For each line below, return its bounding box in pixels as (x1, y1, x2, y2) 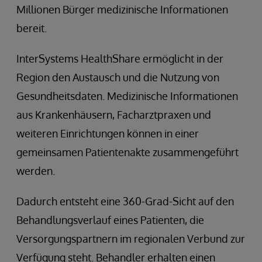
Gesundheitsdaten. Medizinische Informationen (16, 89, 238, 102)
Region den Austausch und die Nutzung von (16, 70, 219, 84)
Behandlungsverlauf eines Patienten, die (16, 213, 204, 226)
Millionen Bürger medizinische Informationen (16, 2, 228, 16)
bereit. (16, 21, 47, 35)
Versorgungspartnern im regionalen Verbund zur (16, 232, 245, 245)
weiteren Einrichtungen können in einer (16, 126, 199, 140)
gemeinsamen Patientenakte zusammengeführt (16, 145, 239, 158)
